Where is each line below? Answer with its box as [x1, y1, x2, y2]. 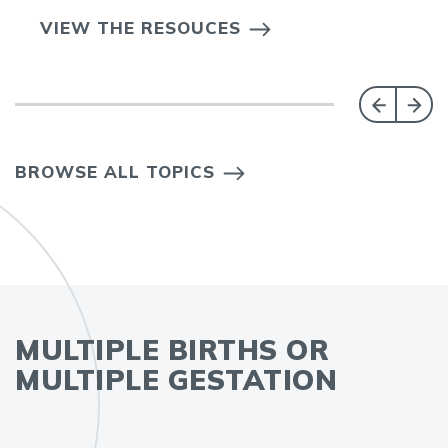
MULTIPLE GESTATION [15, 362, 337, 397]
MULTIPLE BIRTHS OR [15, 332, 329, 367]
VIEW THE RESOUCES [40, 17, 241, 38]
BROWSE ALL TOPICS [15, 161, 215, 182]
